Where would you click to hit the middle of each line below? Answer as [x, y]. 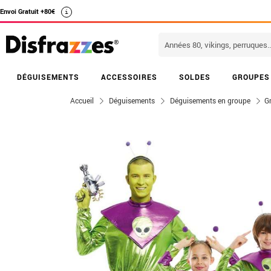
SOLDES [195, 77]
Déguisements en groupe [210, 100]
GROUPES [251, 77]
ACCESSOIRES [129, 77]
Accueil [82, 100]
